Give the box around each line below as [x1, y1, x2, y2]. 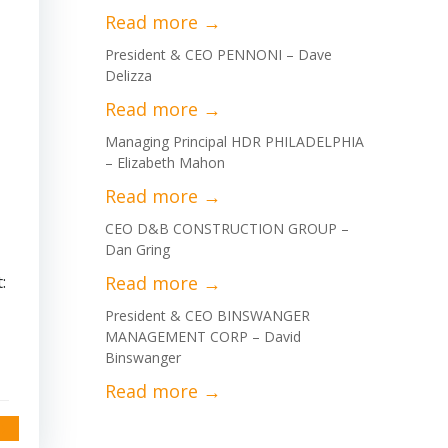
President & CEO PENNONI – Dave [105, 45, 332, 64]
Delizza [105, 66, 152, 85]
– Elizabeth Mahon [105, 153, 225, 172]
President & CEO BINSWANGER [105, 306, 310, 325]
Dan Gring [105, 240, 170, 259]
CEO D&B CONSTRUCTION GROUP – [105, 219, 349, 238]
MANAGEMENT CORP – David [105, 327, 301, 346]
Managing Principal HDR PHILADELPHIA [105, 132, 364, 151]
